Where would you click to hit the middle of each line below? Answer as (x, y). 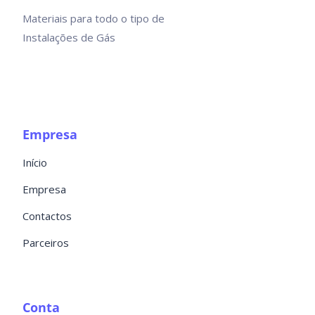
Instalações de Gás (69, 38)
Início (34, 163)
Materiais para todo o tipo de (93, 19)
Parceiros (45, 243)
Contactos (47, 216)
